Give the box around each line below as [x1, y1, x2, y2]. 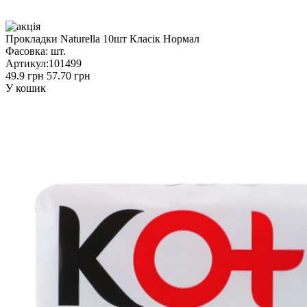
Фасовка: [5, 45, 48, 57]
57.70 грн [47, 69, 90, 82]
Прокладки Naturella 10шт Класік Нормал [5, 32, 199, 45]
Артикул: [5, 57, 49, 69]
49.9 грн [5, 69, 44, 82]
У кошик [5, 82, 46, 94]
